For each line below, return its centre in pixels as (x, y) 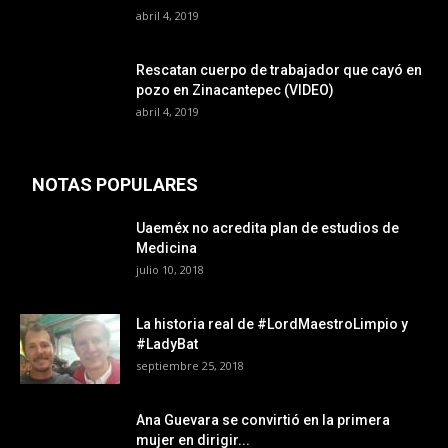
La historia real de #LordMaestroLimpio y (272, 324)
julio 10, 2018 (170, 270)
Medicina (166, 248)
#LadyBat (167, 344)
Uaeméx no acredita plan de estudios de (267, 228)
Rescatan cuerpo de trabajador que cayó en (279, 70)
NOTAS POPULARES (115, 185)
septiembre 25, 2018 (190, 366)
